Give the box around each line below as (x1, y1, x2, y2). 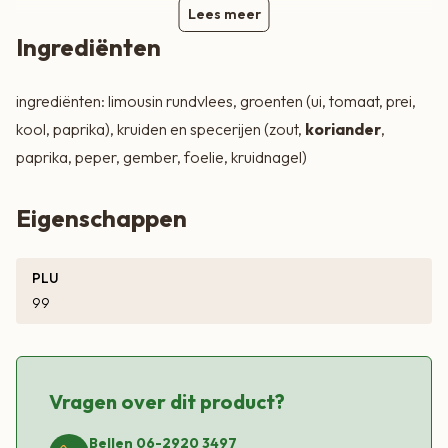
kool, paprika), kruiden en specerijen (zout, (16, 119, 305, 140)
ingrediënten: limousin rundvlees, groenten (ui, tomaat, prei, (16, 91, 416, 112)
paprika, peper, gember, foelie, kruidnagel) (16, 147, 307, 168)
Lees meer (187, 5, 261, 24)
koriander (305, 119, 381, 140)
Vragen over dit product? (49, 389, 285, 415)
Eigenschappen (16, 203, 187, 234)
